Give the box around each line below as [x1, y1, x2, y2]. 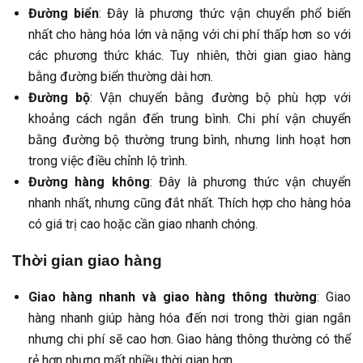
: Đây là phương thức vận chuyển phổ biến [99, 6, 352, 22]
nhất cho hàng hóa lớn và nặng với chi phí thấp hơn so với [28, 27, 351, 43]
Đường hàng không [28, 174, 150, 190]
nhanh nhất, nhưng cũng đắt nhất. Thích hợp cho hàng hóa [28, 195, 351, 211]
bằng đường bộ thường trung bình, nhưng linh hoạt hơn [28, 132, 351, 148]
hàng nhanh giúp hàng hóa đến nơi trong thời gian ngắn [28, 310, 351, 326]
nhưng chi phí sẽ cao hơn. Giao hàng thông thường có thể [28, 331, 351, 347]
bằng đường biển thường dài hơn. [28, 69, 213, 85]
